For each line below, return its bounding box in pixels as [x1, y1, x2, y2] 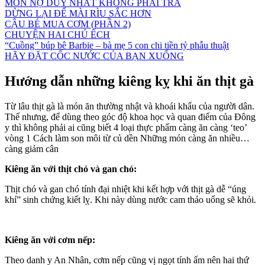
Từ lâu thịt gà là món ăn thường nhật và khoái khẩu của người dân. [5, 101, 254, 111]
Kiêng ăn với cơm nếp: [5, 234, 95, 245]
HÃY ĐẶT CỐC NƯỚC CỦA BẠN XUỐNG [5, 51, 184, 61]
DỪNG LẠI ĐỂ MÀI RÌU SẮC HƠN [5, 8, 151, 18]
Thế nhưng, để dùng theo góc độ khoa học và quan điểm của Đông [5, 111, 256, 122]
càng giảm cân [5, 143, 59, 154]
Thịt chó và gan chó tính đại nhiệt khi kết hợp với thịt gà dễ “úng [5, 183, 246, 194]
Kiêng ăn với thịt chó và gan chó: [5, 163, 137, 174]
